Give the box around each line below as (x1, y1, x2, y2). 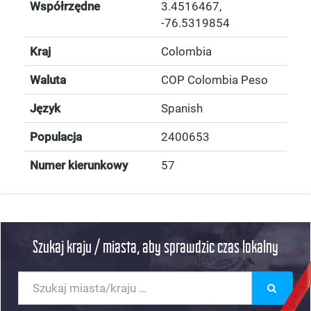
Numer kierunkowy (30, 158, 128, 172)
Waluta (30, 73, 66, 87)
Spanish (161, 101, 203, 115)
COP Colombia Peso (161, 73, 268, 87)
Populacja (30, 130, 82, 144)
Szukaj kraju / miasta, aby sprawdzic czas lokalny (33, 237, 278, 256)
